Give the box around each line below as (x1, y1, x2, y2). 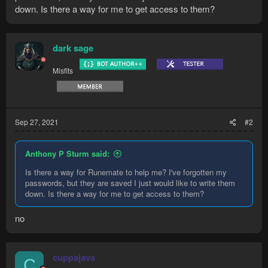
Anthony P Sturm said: (25, 148, 109, 160)
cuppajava (53, 250, 95, 264)
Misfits (53, 65, 73, 76)
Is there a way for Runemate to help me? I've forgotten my (25, 166, 227, 178)
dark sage (53, 41, 93, 55)
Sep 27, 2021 (15, 117, 59, 127)
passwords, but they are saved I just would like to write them (25, 177, 235, 189)
